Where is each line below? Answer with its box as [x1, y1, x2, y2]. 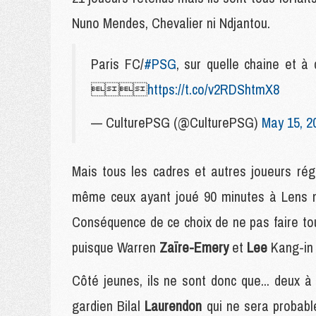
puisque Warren [72, 238, 159, 257]
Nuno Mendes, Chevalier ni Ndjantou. [72, 13, 270, 32]
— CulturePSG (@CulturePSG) [91, 113, 262, 132]
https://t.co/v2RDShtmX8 [147, 80, 279, 99]
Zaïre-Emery [159, 238, 229, 257]
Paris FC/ [91, 54, 144, 73]
